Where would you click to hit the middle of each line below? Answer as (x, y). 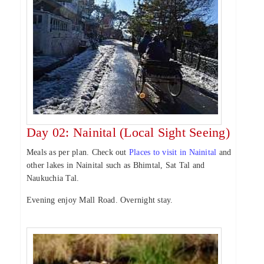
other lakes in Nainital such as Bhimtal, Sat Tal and (116, 165)
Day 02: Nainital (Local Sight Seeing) (128, 132)
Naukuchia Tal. (53, 178)
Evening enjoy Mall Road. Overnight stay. (100, 200)
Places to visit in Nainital (173, 152)
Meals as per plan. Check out (78, 152)
